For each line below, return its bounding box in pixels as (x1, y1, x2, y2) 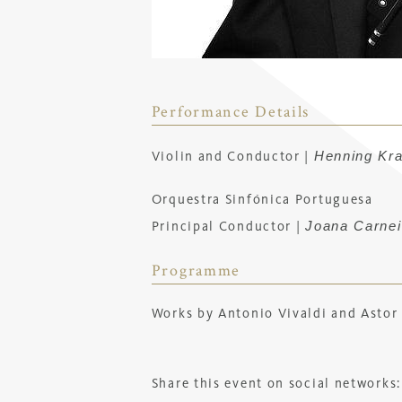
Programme (151, 260, 241, 282)
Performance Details (151, 101, 310, 123)
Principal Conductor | (151, 221, 306, 235)
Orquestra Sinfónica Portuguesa (151, 194, 373, 208)
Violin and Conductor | (151, 151, 314, 165)
